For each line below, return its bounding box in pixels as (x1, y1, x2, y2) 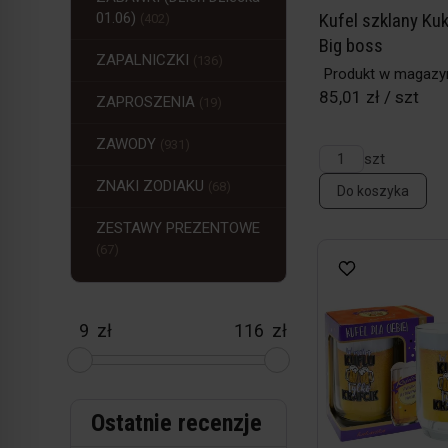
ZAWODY (96, 135, 160, 153)
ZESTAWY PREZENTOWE (96, 219, 260, 237)
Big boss (318, 34, 383, 57)
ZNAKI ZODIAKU (96, 177, 208, 195)
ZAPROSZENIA (96, 93, 199, 111)
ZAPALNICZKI (96, 51, 193, 69)
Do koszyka (336, 183, 409, 199)
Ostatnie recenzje (91, 409, 262, 438)
